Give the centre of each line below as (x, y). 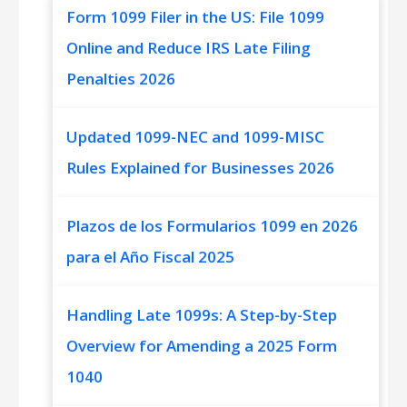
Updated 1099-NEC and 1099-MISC (196, 136)
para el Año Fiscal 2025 (151, 256)
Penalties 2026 (121, 78)
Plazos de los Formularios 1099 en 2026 (213, 225)
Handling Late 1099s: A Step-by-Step (202, 314)
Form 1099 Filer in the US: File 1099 (196, 16)
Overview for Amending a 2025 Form (202, 345)
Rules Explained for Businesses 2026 (201, 167)
